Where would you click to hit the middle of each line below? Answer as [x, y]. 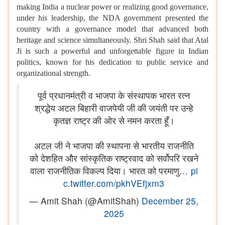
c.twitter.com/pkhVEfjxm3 [114, 183]
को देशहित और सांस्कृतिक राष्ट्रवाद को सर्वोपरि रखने [114, 158]
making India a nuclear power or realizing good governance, [113, 7]
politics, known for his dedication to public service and [113, 62]
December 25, [170, 201]
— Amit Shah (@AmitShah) [85, 201]
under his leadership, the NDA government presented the [113, 18]
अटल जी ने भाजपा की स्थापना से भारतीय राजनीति [114, 146]
